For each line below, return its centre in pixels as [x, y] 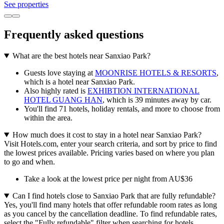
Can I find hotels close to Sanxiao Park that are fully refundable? [114, 196]
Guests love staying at [59, 73]
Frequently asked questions [74, 35]
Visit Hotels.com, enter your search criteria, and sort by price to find [110, 144]
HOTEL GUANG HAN [63, 100]
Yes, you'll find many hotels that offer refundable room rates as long [110, 205]
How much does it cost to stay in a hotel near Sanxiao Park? [107, 135]
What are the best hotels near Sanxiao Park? [81, 56]
